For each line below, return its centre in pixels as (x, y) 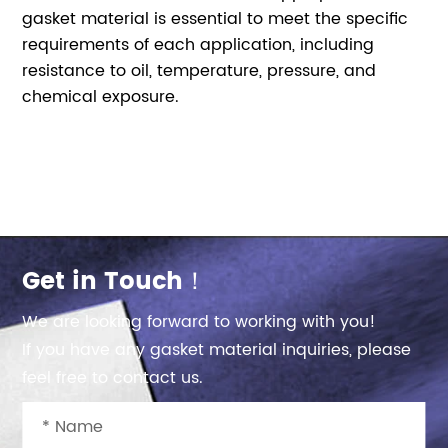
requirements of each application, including (198, 45)
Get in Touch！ (115, 282)
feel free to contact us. (113, 378)
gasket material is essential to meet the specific (215, 19)
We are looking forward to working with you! (199, 322)
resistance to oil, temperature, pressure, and (199, 71)
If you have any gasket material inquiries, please (217, 350)
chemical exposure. (101, 97)
